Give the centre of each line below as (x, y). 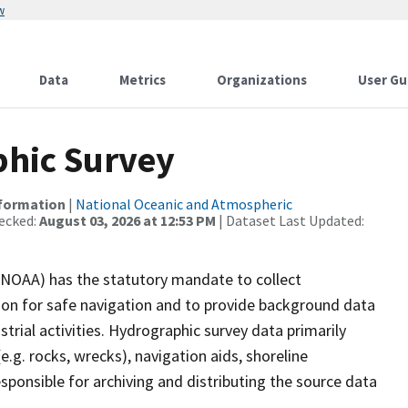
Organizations (262, 80)
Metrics (143, 80)
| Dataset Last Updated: (290, 220)
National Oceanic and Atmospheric (184, 204)
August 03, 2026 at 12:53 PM (127, 220)
